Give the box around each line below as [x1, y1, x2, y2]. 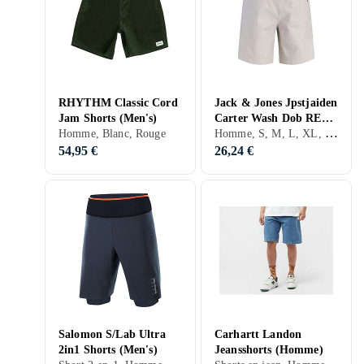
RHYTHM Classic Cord [58, 97, 178, 109]
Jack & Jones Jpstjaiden [214, 97, 338, 109]
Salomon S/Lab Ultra [58, 328, 166, 340]
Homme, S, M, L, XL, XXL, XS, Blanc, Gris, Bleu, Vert [324, 126, 338, 140]
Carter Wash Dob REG [214, 112, 331, 124]
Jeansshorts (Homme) [214, 344, 323, 356]
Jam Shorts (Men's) [58, 112, 158, 124]
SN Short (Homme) [214, 128, 313, 140]
